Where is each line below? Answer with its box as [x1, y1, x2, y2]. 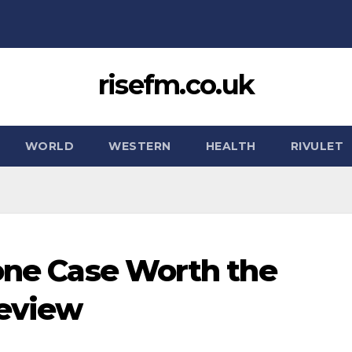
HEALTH [205, 139, 256, 153]
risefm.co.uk [97, 68, 255, 101]
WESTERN [108, 139, 171, 153]
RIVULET [290, 139, 343, 153]
